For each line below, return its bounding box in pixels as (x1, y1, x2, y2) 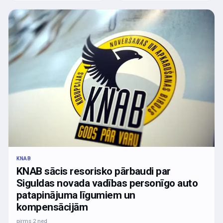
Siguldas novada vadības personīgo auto (16, 177, 198, 189)
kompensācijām (16, 201, 88, 213)
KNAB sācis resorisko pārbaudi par (16, 165, 171, 177)
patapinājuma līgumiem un (16, 189, 135, 201)
